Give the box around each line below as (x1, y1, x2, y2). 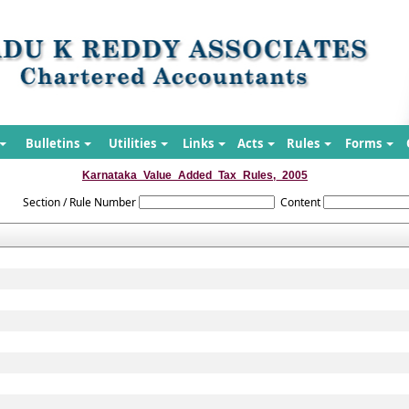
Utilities (109, 135, 159, 152)
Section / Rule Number (22, 194, 136, 210)
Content (279, 194, 320, 210)
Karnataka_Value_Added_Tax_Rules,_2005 (82, 169, 308, 182)
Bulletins (26, 135, 82, 152)
